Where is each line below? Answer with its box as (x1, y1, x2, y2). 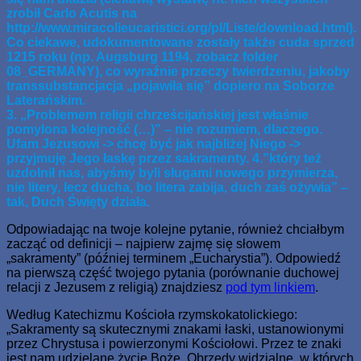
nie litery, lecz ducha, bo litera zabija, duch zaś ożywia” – (6, 180, 348, 194)
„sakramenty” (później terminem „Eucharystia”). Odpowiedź (6, 251, 341, 265)
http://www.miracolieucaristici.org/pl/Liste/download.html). (6, 20, 356, 35)
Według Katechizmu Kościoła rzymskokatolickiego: (6, 307, 297, 322)
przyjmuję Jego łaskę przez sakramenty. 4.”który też (6, 151, 322, 165)
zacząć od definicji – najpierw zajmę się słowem (6, 236, 280, 251)
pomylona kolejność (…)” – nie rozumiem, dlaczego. (6, 122, 322, 136)
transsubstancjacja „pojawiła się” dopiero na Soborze (6, 78, 334, 93)
